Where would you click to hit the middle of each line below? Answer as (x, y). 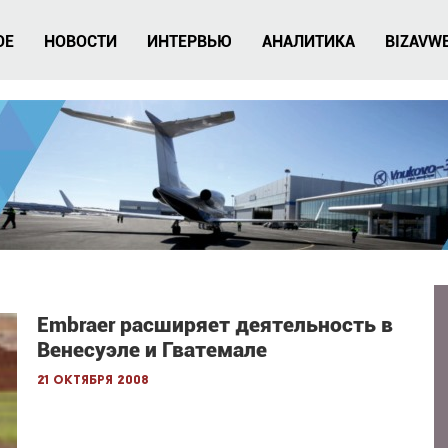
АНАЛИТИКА (308, 41)
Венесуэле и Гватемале (152, 350)
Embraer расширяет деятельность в (215, 325)
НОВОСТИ (80, 41)
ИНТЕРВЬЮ (189, 41)
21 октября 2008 (93, 380)
